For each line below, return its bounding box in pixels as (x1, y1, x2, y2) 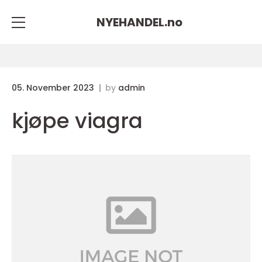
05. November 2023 (12, 82, 96, 94)
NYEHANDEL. (96, 13, 167, 30)
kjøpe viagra (12, 106, 143, 136)
